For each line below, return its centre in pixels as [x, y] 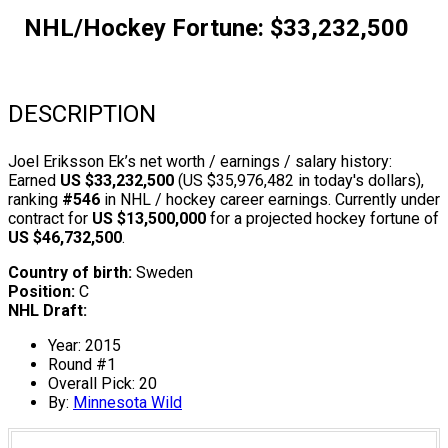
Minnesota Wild [127, 402]
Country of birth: [70, 272]
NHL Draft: [47, 310]
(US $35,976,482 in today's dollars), [299, 180]
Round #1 [82, 364]
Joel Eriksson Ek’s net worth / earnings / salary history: [200, 161]
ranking [35, 199]
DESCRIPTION [82, 114]
